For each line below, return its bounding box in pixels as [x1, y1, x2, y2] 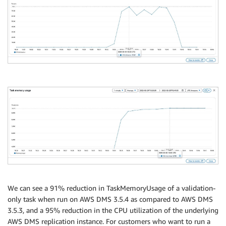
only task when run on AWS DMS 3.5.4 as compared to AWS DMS [8, 194, 213, 203]
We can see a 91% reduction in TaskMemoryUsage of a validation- [8, 183, 215, 192]
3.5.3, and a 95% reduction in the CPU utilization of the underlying [8, 205, 218, 214]
